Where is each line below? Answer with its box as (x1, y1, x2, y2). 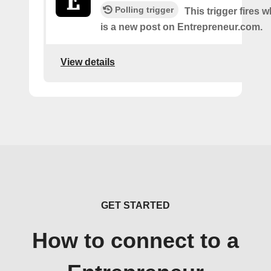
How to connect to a (32, 229, 239, 253)
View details (60, 56, 115, 67)
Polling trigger (115, 5, 174, 15)
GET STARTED (101, 200, 170, 211)
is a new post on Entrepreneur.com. (100, 22, 263, 33)
